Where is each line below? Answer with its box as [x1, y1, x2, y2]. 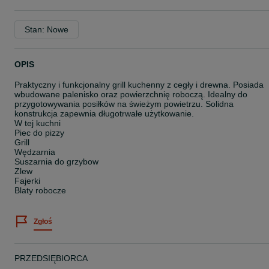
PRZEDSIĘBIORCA [14, 253, 88, 263]
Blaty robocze [14, 186, 66, 195]
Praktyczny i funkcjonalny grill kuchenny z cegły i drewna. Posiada [14, 80, 264, 89]
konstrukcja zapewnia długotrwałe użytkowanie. [14, 109, 194, 118]
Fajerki [14, 176, 40, 186]
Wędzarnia [14, 147, 55, 157]
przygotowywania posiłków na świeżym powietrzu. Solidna [14, 99, 234, 109]
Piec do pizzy [14, 128, 64, 138]
